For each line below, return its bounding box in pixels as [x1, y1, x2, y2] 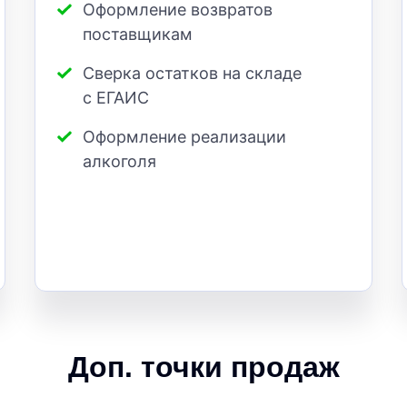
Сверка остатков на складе [83, 64, 302, 84]
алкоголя [83, 152, 156, 172]
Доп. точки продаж [67, 351, 340, 384]
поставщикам [83, 25, 193, 45]
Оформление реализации [83, 127, 286, 147]
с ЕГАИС [83, 88, 149, 108]
